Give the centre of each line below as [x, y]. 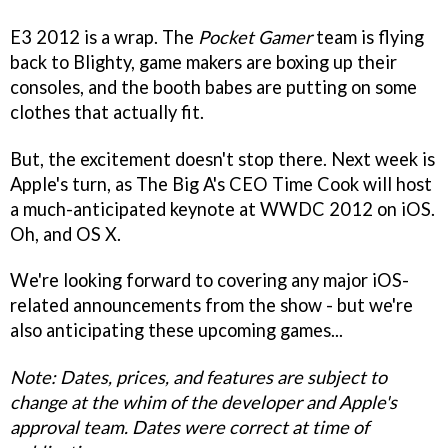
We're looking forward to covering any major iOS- [209, 280]
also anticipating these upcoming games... [176, 330]
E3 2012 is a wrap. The [102, 36]
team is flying [368, 36]
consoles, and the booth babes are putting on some [213, 86]
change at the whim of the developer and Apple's [203, 402]
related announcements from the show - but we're [211, 305]
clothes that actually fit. [107, 111]
